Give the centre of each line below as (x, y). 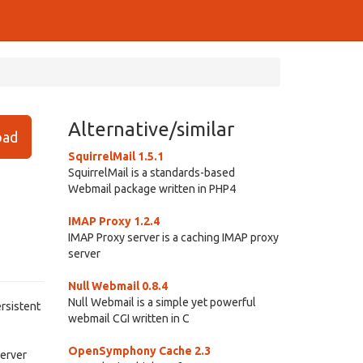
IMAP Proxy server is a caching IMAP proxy (173, 237)
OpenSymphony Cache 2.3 (139, 351)
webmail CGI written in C (128, 318)
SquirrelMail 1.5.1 (115, 156)
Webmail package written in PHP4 (152, 189)
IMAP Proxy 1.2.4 (113, 221)
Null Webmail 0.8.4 (117, 286)
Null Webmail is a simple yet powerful (162, 302)
